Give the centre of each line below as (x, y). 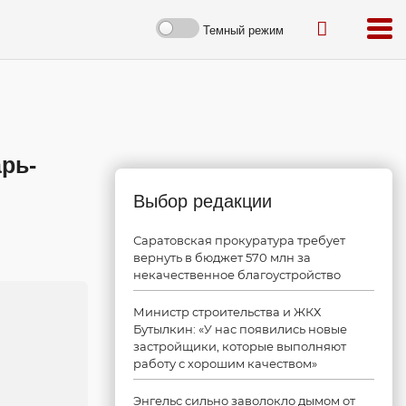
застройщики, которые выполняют (240, 346)
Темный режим (243, 30)
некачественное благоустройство (237, 275)
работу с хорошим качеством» (225, 363)
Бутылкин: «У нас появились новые (240, 329)
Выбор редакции (203, 201)
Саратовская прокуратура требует (239, 240)
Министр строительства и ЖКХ (227, 312)
